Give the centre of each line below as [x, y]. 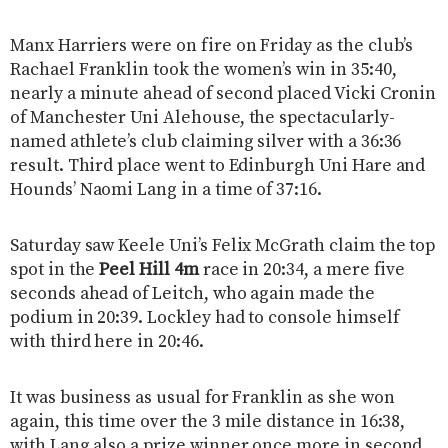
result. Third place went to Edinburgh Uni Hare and [218, 165]
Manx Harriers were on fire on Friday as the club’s [212, 45]
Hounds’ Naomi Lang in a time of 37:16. [166, 189]
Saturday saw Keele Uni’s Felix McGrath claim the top [223, 245]
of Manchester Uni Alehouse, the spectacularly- [202, 117]
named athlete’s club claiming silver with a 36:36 [206, 141]
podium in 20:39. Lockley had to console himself [204, 317]
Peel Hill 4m [149, 269]
